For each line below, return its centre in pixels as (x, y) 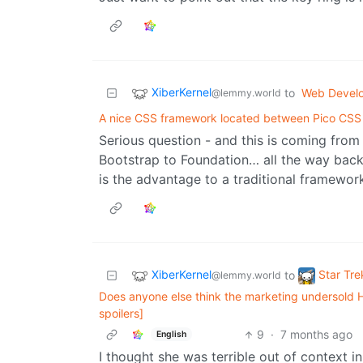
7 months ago (316, 335)
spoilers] (121, 314)
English (171, 334)
